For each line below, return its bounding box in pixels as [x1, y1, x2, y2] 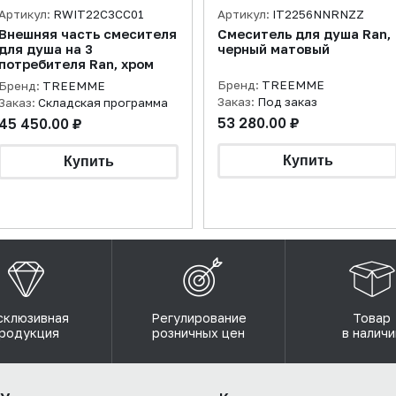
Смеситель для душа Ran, [217, 27, 391, 42]
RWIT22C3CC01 [53, 7, 144, 21]
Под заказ [257, 95, 317, 109]
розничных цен [152, 325, 245, 340]
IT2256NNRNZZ [272, 7, 364, 21]
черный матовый [217, 42, 330, 57]
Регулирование [150, 310, 247, 325]
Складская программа [38, 95, 168, 110]
